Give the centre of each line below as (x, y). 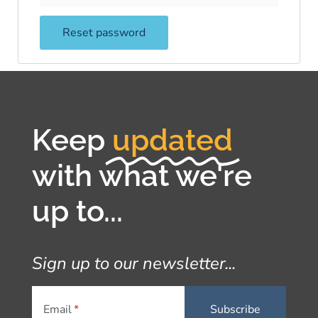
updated (172, 140)
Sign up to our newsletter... (134, 263)
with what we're (142, 175)
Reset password (104, 32)
